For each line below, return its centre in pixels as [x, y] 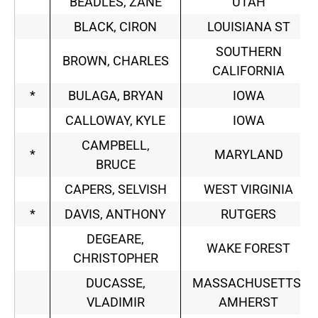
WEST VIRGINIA [248, 190]
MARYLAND [248, 155]
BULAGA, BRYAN [115, 96]
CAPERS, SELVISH [115, 190]
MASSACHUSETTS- [248, 283]
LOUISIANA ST [248, 27]
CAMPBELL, [115, 146]
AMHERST [248, 302]
